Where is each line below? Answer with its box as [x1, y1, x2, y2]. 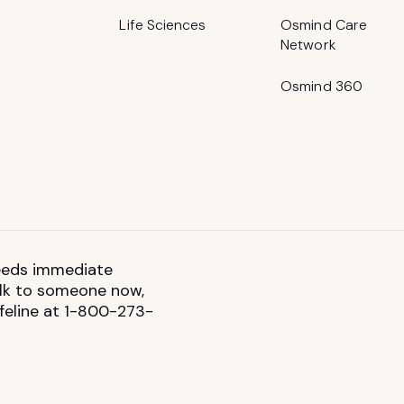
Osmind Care [280, 15, 367, 35]
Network [280, 35, 335, 55]
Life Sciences [119, 15, 207, 35]
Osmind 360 [280, 77, 363, 96]
